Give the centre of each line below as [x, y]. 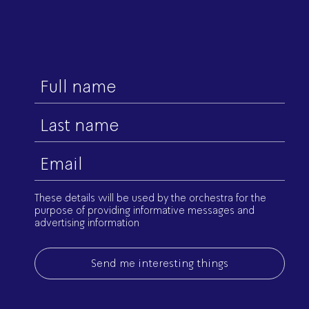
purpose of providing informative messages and [144, 210]
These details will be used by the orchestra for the [150, 198]
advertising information [87, 222]
